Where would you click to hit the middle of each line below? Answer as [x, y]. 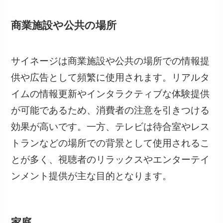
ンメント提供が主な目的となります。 [92, 176]
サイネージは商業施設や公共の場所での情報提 [111, 61]
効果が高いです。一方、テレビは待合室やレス [111, 127]
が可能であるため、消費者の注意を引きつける [111, 111]
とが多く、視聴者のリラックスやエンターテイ [111, 160]
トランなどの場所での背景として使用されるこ [111, 143]
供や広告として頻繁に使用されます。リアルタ [111, 78]
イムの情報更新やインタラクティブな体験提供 [111, 94]
